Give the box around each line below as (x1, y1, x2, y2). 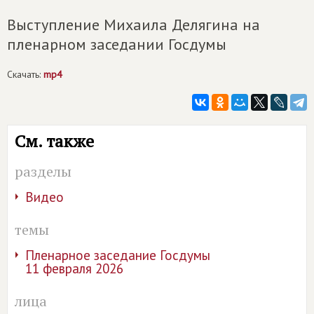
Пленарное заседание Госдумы (25, 247, 210, 264)
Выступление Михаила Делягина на (7, 15, 260, 35)
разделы (15, 162, 71, 182)
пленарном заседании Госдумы (7, 34, 226, 55)
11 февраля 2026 (25, 260, 123, 278)
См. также (15, 130, 94, 153)
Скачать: (7, 68, 43, 81)
